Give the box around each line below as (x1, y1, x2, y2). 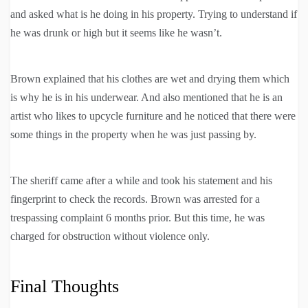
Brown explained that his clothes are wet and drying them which (10, 73, 289, 85)
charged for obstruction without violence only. (10, 230, 210, 243)
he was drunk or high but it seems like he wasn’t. (10, 27, 222, 39)
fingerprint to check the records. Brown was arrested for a (10, 193, 260, 206)
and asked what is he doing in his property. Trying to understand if (10, 8, 297, 21)
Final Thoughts (10, 276, 119, 297)
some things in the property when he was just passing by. (10, 129, 256, 141)
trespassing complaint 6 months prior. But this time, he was (10, 212, 265, 224)
